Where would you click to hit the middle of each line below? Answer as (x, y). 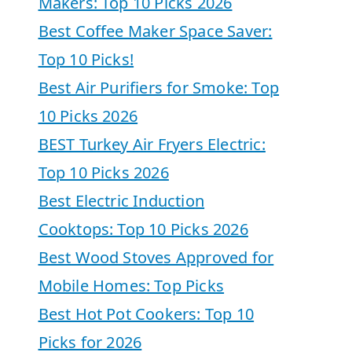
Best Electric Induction (121, 200)
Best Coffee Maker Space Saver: (155, 31)
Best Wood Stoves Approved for (156, 257)
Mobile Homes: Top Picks (131, 285)
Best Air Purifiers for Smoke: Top (159, 87)
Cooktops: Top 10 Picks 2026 (143, 229)
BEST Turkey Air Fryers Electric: (152, 144)
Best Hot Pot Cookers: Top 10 (146, 313)
